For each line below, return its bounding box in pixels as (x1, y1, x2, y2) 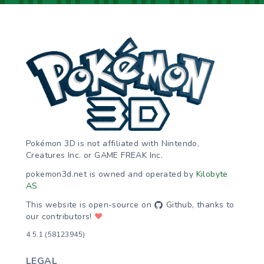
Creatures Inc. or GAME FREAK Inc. (26, 149, 163, 161)
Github (163, 199, 193, 210)
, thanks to (192, 199, 235, 210)
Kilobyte (196, 168, 228, 180)
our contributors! (26, 210, 95, 222)
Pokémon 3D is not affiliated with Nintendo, (26, 137, 200, 149)
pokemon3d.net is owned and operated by (26, 168, 196, 180)
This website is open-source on (26, 199, 154, 210)
